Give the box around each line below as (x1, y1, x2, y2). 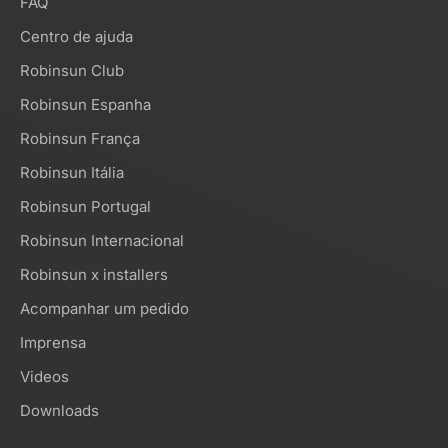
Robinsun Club (20, 61, 124, 81)
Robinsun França (20, 129, 140, 149)
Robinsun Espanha (20, 95, 151, 115)
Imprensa (20, 333, 86, 353)
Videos (20, 367, 69, 387)
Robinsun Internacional (20, 231, 184, 251)
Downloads (20, 401, 99, 421)
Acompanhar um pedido (20, 299, 189, 319)
